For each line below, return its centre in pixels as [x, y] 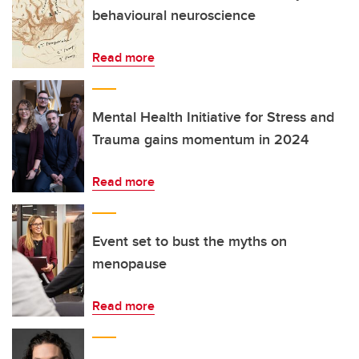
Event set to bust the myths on [190, 241]
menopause [129, 264]
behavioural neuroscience [174, 15]
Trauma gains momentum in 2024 [200, 139]
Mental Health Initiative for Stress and [213, 117]
